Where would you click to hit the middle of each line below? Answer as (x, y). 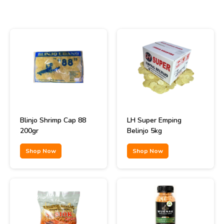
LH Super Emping (154, 120)
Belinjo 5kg (144, 131)
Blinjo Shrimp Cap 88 (53, 120)
